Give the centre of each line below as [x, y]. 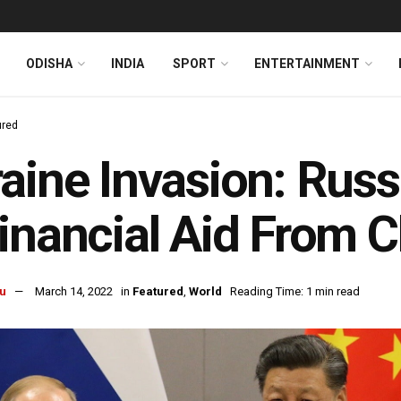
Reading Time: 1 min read [295, 292]
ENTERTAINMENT [307, 64]
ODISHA [49, 64]
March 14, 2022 [74, 292]
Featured [158, 292]
